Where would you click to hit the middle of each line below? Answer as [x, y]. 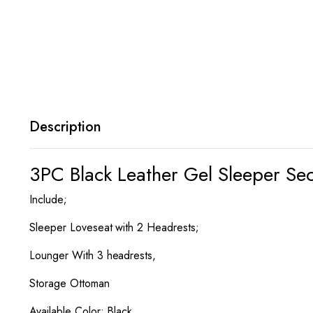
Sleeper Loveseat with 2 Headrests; [114, 227]
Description [65, 127]
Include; [48, 199]
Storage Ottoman [70, 283]
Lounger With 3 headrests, [93, 255]
